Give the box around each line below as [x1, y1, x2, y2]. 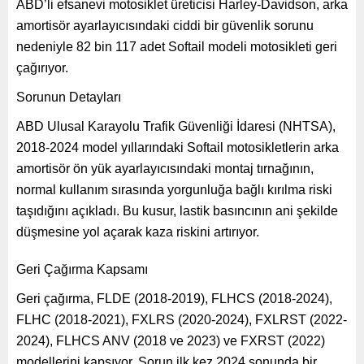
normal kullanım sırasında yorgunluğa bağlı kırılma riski [16, 182, 332, 197]
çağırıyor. [16, 60, 68, 75]
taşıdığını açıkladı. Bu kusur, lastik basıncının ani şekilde [16, 203, 338, 218]
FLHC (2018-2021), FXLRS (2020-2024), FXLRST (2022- [16, 312, 347, 327]
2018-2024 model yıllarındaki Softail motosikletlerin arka [16, 140, 339, 154]
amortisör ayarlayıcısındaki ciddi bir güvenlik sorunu [16, 18, 314, 32]
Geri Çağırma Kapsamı [16, 262, 148, 276]
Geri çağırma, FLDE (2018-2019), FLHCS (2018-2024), [16, 291, 332, 305]
